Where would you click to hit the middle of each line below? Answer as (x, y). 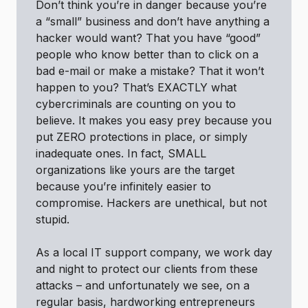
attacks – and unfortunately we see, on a (143, 285)
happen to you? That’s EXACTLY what (136, 87)
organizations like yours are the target (135, 169)
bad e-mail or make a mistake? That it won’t (150, 70)
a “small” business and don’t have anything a (153, 21)
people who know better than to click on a (147, 54)
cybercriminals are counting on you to (136, 103)
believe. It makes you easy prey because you (154, 120)
